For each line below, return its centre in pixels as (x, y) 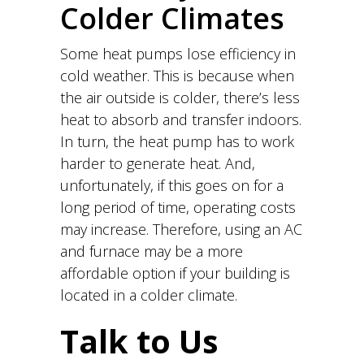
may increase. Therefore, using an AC (181, 229)
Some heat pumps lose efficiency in (178, 54)
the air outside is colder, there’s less (180, 97)
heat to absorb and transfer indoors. (181, 119)
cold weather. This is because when (177, 76)
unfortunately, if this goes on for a (172, 185)
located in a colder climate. (149, 295)
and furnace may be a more (152, 251)
